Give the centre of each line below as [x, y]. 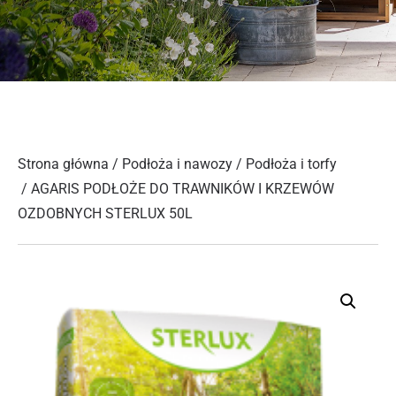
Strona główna [63, 164]
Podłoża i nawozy [177, 164]
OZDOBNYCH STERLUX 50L [105, 213]
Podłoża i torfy [291, 164]
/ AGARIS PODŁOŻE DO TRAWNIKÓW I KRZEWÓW [176, 189]
